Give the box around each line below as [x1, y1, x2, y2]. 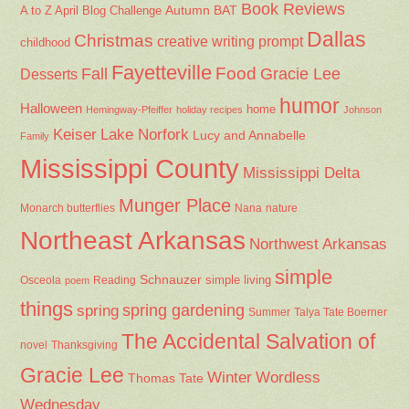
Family [20, 130, 50, 142]
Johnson [343, 103, 383, 115]
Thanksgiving [51, 338, 119, 351]
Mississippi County [20, 152, 240, 184]
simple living [205, 273, 272, 287]
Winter [207, 368, 253, 386]
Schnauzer [140, 271, 203, 287]
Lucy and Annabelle [193, 127, 307, 142]
